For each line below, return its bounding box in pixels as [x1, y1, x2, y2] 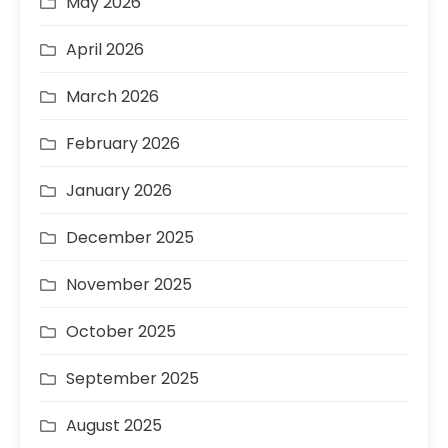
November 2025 [66, 273, 192, 296]
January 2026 [66, 179, 172, 202]
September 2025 [66, 367, 199, 390]
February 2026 [66, 132, 180, 155]
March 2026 [66, 85, 159, 108]
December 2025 [66, 226, 194, 249]
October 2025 [66, 320, 176, 343]
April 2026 [66, 38, 144, 61]
